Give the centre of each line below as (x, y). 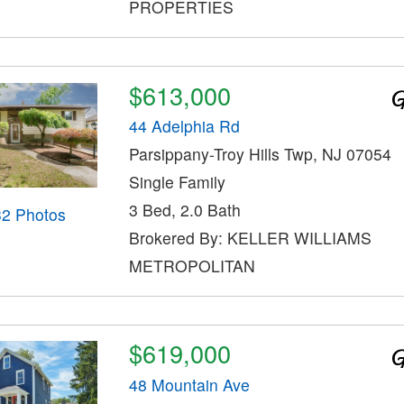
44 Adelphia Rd (184, 126)
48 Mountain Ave (189, 384)
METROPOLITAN (192, 266)
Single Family (177, 182)
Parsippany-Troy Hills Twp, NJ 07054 (260, 154)
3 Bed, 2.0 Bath (184, 210)
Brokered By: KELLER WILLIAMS (250, 238)
